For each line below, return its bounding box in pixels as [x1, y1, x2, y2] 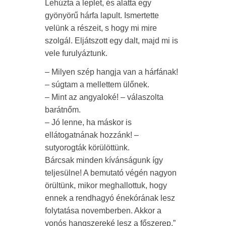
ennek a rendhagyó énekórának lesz [45, 194, 175, 203]
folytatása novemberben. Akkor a [45, 206, 161, 215]
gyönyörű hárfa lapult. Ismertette [45, 11, 159, 20]
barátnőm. [45, 105, 81, 115]
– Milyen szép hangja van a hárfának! [45, 68, 178, 77]
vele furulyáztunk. [45, 49, 107, 58]
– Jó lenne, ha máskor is [45, 118, 132, 127]
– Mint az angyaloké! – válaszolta [45, 93, 163, 102]
